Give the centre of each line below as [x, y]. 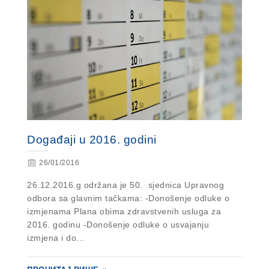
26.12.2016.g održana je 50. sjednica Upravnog [125, 185]
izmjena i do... [56, 238]
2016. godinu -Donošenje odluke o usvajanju [118, 225]
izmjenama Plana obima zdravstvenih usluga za [124, 211]
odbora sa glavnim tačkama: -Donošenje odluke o [128, 198]
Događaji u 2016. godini [92, 140]
